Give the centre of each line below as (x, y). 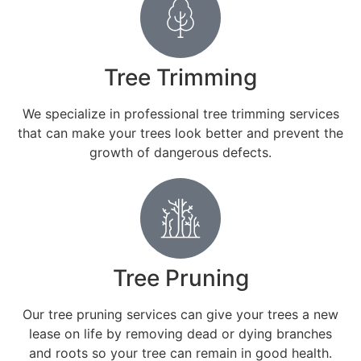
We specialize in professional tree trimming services (180, 114)
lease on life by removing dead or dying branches (180, 334)
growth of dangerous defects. (180, 152)
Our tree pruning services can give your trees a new (180, 314)
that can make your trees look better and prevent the (180, 133)
